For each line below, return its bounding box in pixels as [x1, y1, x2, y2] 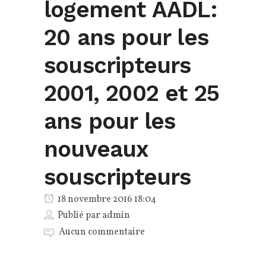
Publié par [58, 209, 102, 223]
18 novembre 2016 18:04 [56, 193, 156, 207]
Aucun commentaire [59, 226, 145, 239]
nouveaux [44, 136, 148, 163]
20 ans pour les [44, 24, 208, 51]
